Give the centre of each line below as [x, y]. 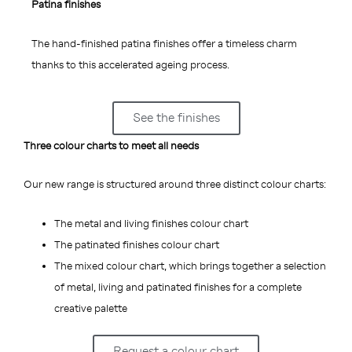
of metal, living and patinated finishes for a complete [178, 288]
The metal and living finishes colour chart [151, 224]
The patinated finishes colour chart [137, 245]
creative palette [91, 309]
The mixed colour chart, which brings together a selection [190, 266]
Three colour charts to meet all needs [111, 145]
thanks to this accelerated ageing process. [130, 64]
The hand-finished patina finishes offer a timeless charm [164, 43]
